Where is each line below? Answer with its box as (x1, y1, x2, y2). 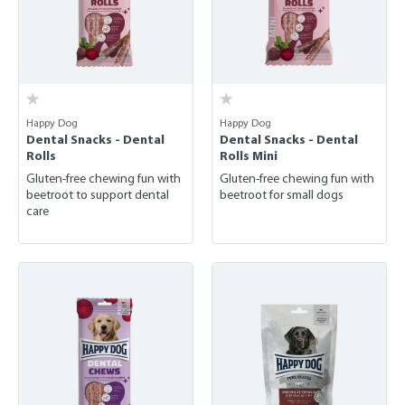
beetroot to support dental (26, 187, 169, 202)
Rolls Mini (220, 147, 278, 164)
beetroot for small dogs (220, 187, 344, 202)
